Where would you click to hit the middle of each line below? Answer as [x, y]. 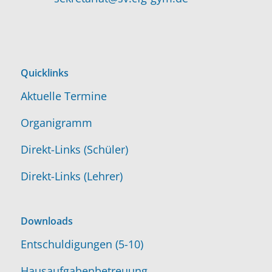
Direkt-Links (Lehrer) [71, 176]
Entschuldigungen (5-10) [82, 244]
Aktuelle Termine [63, 96]
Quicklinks [44, 73]
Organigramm [56, 123]
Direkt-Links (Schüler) [74, 150]
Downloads [46, 221]
